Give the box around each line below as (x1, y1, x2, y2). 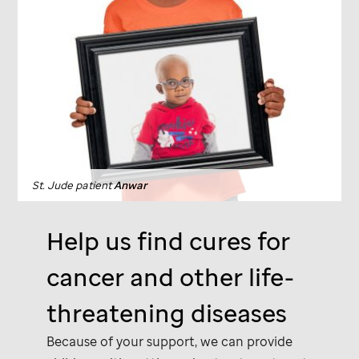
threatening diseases (46, 296, 288, 329)
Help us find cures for (46, 224, 291, 257)
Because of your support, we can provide (46, 332, 293, 350)
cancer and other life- (46, 260, 295, 293)
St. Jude (32, 177, 74, 192)
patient (73, 177, 115, 192)
